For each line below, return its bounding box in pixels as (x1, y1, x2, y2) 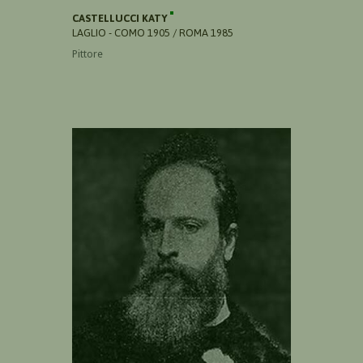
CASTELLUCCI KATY (72, 11, 170, 24)
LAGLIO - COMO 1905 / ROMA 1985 (72, 26, 233, 39)
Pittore (72, 47, 103, 60)
